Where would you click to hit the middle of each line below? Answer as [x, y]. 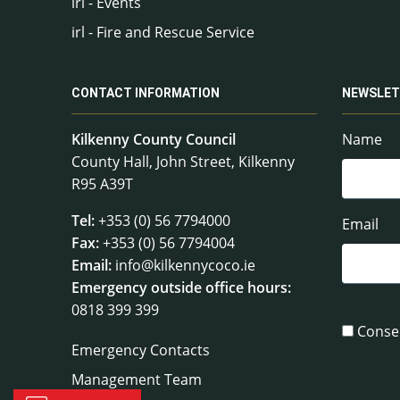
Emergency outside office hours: [181, 287]
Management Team [137, 379]
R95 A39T [102, 183]
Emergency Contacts [141, 350]
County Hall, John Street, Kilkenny [183, 161]
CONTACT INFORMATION [146, 92]
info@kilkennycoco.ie [185, 265]
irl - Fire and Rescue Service [163, 32]
